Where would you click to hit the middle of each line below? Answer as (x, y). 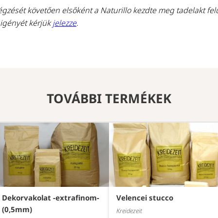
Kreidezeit (129, 211)
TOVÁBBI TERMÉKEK (109, 98)
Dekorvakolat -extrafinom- (51, 198)
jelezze (64, 23)
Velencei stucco (145, 198)
